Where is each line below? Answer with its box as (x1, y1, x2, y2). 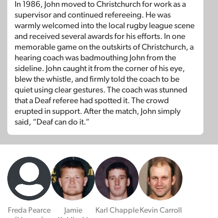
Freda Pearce (8, 206, 51, 214)
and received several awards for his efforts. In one (15, 32, 185, 40)
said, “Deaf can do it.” (15, 117, 90, 126)
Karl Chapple (95, 206, 139, 214)
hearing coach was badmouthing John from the (15, 53, 176, 62)
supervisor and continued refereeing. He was (15, 10, 171, 19)
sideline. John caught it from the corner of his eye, (15, 64, 185, 73)
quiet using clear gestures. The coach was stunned (15, 85, 187, 94)
